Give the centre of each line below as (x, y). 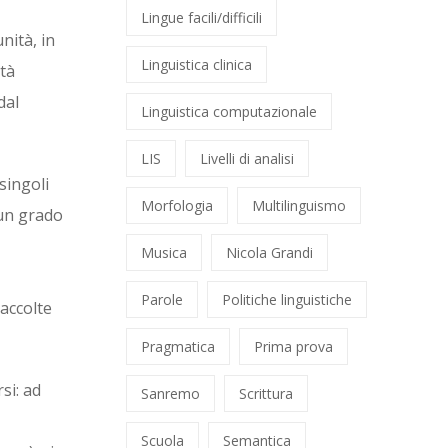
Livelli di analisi (247, 158)
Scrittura (266, 393)
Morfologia (177, 205)
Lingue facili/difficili (201, 17)
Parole (162, 299)
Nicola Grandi (269, 252)
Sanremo (170, 393)
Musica (164, 252)
